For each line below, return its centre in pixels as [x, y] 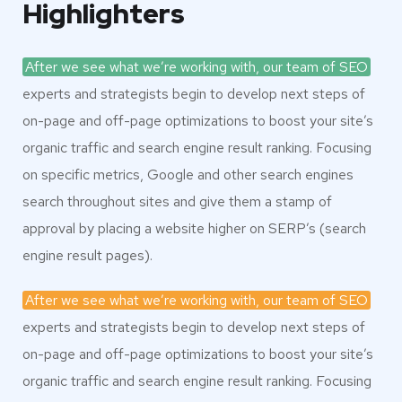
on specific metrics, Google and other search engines [188, 175]
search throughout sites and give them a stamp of [177, 202]
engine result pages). [87, 256]
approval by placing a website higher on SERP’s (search [194, 229]
